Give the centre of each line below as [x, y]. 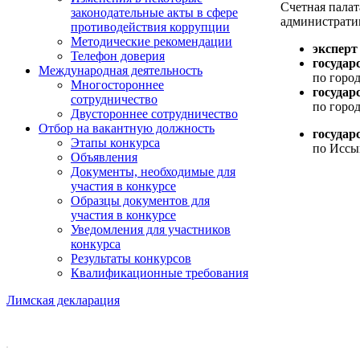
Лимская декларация [63, 300]
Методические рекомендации [151, 41]
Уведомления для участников [151, 229]
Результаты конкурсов [131, 258]
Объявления [104, 157]
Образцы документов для [140, 200]
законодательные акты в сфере [154, 12]
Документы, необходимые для [153, 172]
